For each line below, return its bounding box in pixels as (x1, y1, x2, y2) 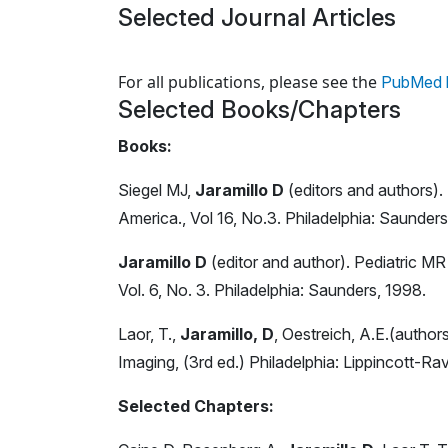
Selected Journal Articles (118, 2, 396, 32)
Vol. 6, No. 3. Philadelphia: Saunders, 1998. (118, 279, 426, 300)
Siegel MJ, (118, 179, 195, 200)
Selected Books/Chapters (118, 94, 401, 124)
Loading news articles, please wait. (117, 47, 378, 70)
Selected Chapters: (118, 395, 274, 416)
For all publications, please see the (118, 70, 381, 93)
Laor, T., (118, 323, 180, 344)
